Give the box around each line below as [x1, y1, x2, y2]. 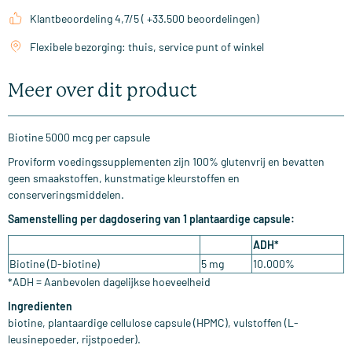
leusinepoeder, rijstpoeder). [8, 332, 141, 346]
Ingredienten [8, 299, 72, 313]
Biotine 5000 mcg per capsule [8, 130, 155, 145]
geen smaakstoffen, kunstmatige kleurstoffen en [8, 171, 240, 185]
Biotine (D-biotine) [9, 257, 100, 271]
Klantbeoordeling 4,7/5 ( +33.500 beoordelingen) [30, 12, 259, 26]
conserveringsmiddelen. [8, 188, 124, 202]
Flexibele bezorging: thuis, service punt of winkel [30, 40, 264, 54]
